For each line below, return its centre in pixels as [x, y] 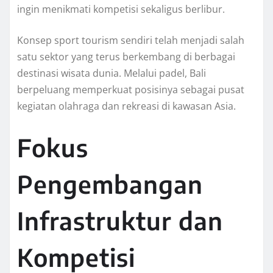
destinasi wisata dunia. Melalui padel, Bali [112, 73]
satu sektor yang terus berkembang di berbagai [126, 57]
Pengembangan [110, 184]
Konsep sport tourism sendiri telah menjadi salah [131, 41]
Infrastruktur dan [120, 221]
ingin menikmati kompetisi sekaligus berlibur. [121, 9]
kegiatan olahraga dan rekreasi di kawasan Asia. [126, 106]
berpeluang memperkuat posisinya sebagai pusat [131, 90]
